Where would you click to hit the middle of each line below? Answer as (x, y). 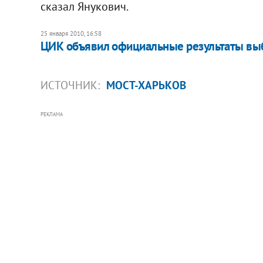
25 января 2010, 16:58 (71, 33)
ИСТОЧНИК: (71, 85)
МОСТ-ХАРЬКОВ (146, 85)
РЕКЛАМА (51, 114)
